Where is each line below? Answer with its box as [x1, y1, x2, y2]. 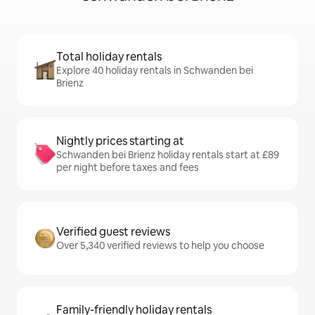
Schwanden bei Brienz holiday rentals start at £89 [56, 148, 279, 162]
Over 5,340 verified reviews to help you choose [56, 239, 264, 252]
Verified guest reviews [56, 224, 170, 240]
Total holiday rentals [56, 49, 162, 65]
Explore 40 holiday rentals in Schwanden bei [56, 64, 253, 77]
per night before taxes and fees [56, 161, 199, 174]
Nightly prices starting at [56, 134, 184, 149]
